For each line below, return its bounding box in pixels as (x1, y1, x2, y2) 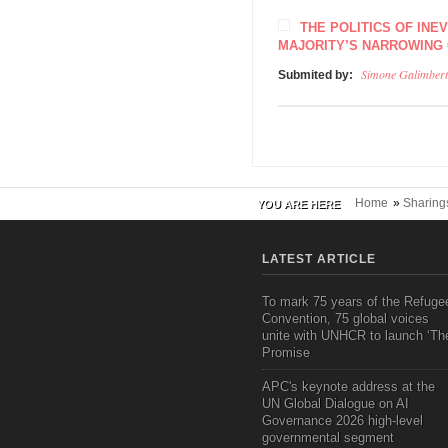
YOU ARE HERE (257, 198, 340, 210)
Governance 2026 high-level (262, 413, 423, 428)
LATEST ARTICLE (262, 252, 376, 266)
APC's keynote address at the (262, 379, 435, 394)
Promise (262, 345, 310, 360)
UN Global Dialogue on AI (262, 396, 409, 411)
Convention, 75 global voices (262, 311, 429, 326)
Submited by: (278, 68, 356, 82)
